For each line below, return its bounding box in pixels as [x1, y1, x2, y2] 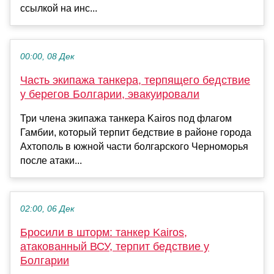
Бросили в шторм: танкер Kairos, [20, 226, 187, 239]
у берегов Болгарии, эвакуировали [20, 88, 199, 101]
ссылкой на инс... [20, 3, 97, 14]
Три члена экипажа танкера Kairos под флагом [20, 113, 232, 124]
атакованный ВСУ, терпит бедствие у [20, 240, 209, 253]
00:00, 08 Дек [20, 52, 75, 62]
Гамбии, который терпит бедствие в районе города [20, 127, 251, 138]
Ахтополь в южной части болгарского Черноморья [20, 141, 248, 152]
